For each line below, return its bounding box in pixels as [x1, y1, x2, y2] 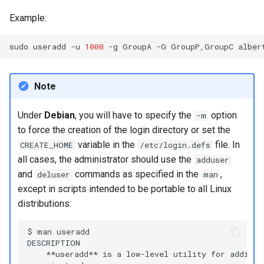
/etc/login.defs [139, 139, 210, 150]
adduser [196, 154, 229, 165]
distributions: [17, 197, 71, 209]
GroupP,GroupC [171, 41, 233, 52]
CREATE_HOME [19, 139, 73, 150]
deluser [37, 169, 70, 180]
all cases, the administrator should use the [17, 153, 194, 165]
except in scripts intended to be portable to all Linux [17, 183, 232, 194]
